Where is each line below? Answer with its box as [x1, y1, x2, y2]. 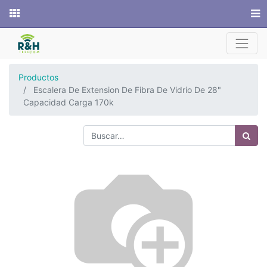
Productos [18, 72, 58, 82]
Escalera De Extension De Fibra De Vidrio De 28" [33, 85, 221, 95]
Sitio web [30, 6, 83, 21]
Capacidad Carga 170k [23, 97, 114, 107]
